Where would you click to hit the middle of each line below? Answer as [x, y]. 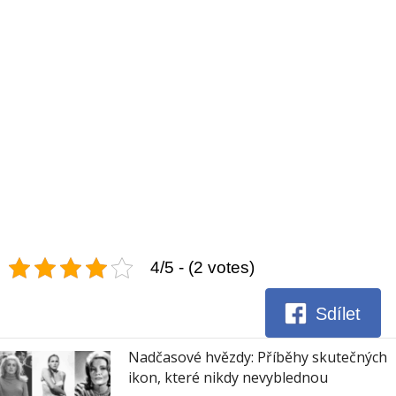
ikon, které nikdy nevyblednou [228, 378]
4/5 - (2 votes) [202, 268]
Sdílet [339, 313]
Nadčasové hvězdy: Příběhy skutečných [258, 358]
